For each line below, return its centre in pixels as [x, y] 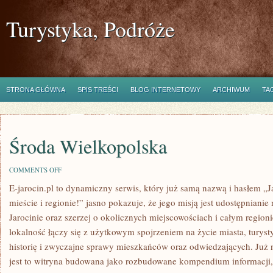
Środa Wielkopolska [88, 146]
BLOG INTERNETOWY [165, 90]
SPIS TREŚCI [98, 90]
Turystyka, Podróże [90, 29]
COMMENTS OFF [35, 170]
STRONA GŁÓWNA [36, 90]
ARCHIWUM [231, 90]
